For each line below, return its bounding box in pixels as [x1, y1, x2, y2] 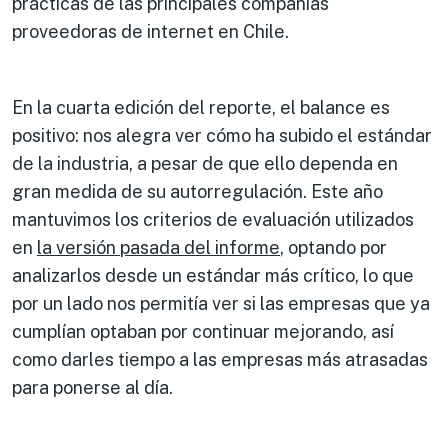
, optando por [280, 236, 387, 258]
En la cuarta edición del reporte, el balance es [12, 96, 390, 118]
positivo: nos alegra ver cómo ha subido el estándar [12, 124, 432, 146]
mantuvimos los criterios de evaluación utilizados [12, 208, 414, 230]
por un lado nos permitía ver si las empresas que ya [12, 292, 430, 314]
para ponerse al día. [12, 376, 173, 398]
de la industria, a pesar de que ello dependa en [12, 152, 398, 174]
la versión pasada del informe [37, 236, 280, 258]
